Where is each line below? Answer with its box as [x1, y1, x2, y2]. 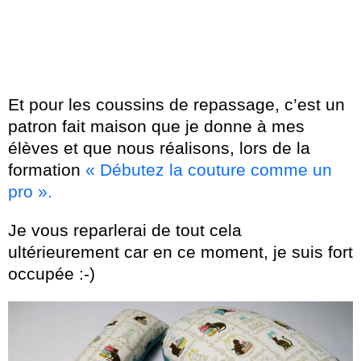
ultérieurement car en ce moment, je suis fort [8, 242, 353, 261]
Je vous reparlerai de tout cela [8, 220, 242, 239]
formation [8, 160, 85, 179]
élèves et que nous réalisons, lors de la [8, 138, 310, 157]
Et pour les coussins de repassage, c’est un [8, 94, 345, 114]
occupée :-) [8, 263, 95, 283]
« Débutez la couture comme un [85, 160, 332, 179]
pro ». [8, 181, 52, 201]
